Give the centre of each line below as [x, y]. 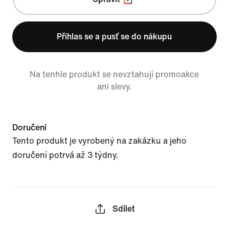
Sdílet [123, 209]
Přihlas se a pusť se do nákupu [114, 37]
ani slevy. [114, 87]
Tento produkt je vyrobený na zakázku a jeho [99, 141]
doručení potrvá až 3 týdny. [65, 155]
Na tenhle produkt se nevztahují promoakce [114, 74]
